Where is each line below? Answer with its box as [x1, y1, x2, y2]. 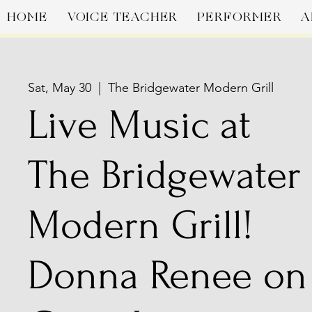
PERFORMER [197, 7, 282, 26]
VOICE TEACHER [67, 7, 178, 26]
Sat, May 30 [28, 80, 91, 95]
